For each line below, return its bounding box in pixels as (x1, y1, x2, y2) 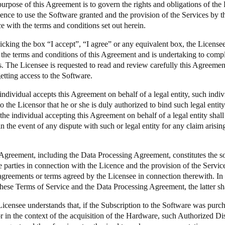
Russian (15, 68, 37, 75)
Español (15, 30, 38, 38)
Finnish (15, 143, 36, 151)
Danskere (15, 105, 41, 113)
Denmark (15, 92, 41, 99)
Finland (15, 130, 37, 137)
